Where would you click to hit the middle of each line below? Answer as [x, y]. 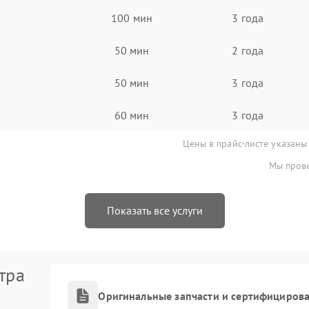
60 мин [132, 115]
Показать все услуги [154, 210]
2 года [248, 50]
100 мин [132, 18]
